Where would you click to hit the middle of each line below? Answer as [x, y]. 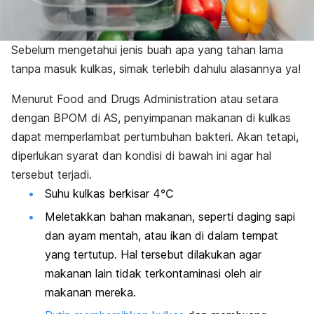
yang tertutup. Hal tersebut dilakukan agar [153, 254]
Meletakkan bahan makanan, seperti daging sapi [170, 217]
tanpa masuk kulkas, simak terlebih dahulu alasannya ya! [156, 68]
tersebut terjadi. [52, 174]
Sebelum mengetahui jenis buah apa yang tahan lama [147, 49]
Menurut [34, 98]
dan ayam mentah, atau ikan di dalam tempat [162, 235]
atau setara [247, 98]
